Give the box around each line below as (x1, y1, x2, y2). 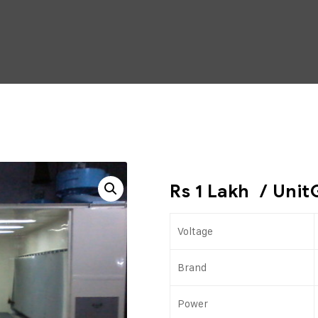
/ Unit (249, 180, 310, 202)
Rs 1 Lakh (170, 180, 250, 202)
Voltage (177, 224, 213, 238)
